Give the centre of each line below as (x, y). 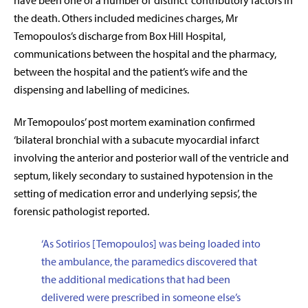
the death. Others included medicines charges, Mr (126, 18)
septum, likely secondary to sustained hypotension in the (143, 176)
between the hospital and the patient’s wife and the (131, 72)
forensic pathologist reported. (81, 211)
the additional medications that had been (136, 279)
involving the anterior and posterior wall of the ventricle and (151, 158)
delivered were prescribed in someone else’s (141, 297)
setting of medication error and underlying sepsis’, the (135, 194)
